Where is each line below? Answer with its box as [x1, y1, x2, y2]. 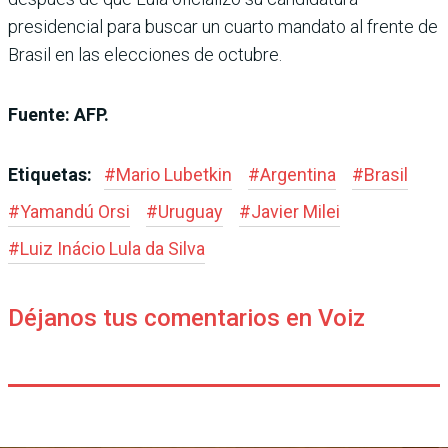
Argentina [260, 164, 336, 186]
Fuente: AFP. [8, 104, 109, 126]
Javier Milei [251, 201, 340, 223]
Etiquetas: [8, 164, 96, 186]
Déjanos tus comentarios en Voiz [8, 304, 365, 333]
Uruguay [158, 201, 223, 223]
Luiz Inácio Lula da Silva [20, 238, 205, 260]
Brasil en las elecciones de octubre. [8, 44, 282, 66]
